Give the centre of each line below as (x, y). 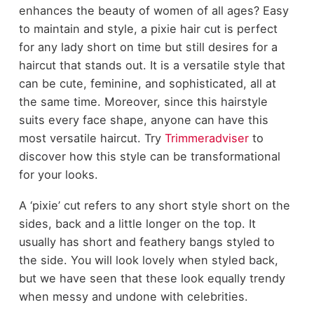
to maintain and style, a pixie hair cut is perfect (148, 28)
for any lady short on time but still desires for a (148, 47)
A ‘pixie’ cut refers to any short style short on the (154, 206)
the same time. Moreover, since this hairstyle (143, 101)
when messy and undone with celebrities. (133, 297)
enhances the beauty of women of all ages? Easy (153, 10)
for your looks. (58, 174)
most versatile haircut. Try (91, 138)
